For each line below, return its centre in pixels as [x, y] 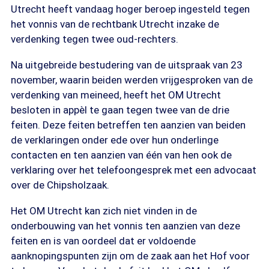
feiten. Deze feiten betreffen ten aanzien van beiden [128, 125]
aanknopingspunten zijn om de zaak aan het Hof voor [130, 256]
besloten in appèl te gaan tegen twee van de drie [120, 110]
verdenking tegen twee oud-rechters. [95, 39]
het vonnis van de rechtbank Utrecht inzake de [115, 24]
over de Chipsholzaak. [60, 185]
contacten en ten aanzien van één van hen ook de [121, 155]
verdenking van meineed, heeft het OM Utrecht [116, 95]
